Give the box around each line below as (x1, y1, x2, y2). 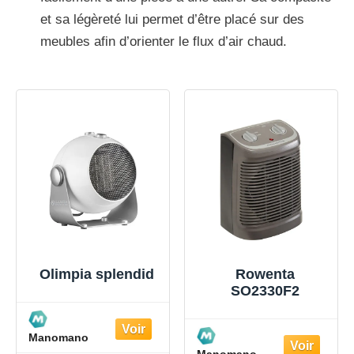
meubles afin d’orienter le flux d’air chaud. (40, 33, 287, 49)
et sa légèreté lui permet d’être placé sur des (40, 11, 304, 27)
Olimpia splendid (40, 265, 154, 282)
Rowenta (235, 265, 295, 282)
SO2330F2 (231, 282, 299, 299)
